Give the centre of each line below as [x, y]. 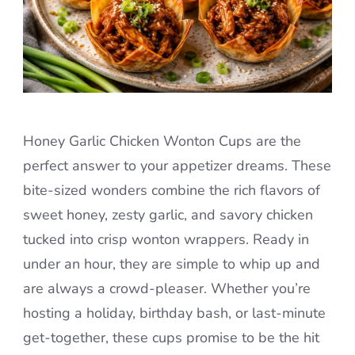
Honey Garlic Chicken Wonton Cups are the [162, 141]
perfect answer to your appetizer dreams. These [177, 166]
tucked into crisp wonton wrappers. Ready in [166, 240]
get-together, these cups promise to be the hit [171, 338]
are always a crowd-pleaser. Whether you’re [167, 289]
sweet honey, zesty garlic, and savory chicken [168, 215]
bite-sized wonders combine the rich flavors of [172, 191]
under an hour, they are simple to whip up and [172, 264]
